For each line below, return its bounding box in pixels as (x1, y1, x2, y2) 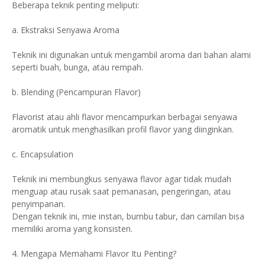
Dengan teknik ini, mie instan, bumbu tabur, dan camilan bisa (12, 211, 244, 222)
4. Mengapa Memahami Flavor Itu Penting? (12, 248, 176, 259)
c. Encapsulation (12, 148, 73, 160)
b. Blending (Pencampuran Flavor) (12, 86, 141, 98)
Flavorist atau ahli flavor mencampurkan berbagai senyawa (12, 111, 237, 122)
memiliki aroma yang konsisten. (12, 223, 132, 234)
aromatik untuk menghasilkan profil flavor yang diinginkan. (12, 124, 234, 135)
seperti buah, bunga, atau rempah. (12, 62, 143, 73)
